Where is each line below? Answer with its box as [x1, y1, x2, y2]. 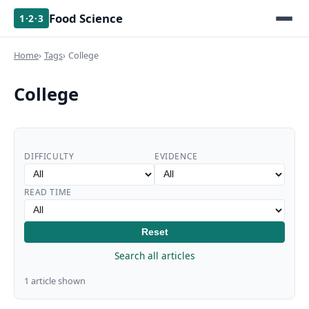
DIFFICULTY [24, 150, 74, 162]
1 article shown [24, 275, 86, 288]
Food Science [49, 10, 123, 26]
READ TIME [24, 186, 72, 198]
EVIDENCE [154, 150, 198, 162]
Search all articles [114, 249, 195, 263]
